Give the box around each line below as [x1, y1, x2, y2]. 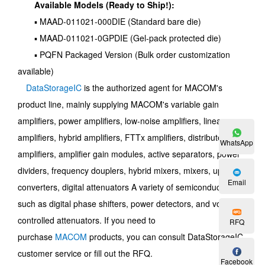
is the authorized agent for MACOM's [82, 82, 222, 93]
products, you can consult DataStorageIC [87, 231, 243, 243]
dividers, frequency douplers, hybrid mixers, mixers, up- [18, 164, 225, 176]
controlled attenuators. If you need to [18, 214, 156, 226]
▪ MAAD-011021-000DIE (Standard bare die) [18, 15, 201, 27]
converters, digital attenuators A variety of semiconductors [18, 181, 235, 193]
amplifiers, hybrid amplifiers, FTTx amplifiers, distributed [18, 131, 227, 143]
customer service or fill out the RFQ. [18, 247, 153, 259]
